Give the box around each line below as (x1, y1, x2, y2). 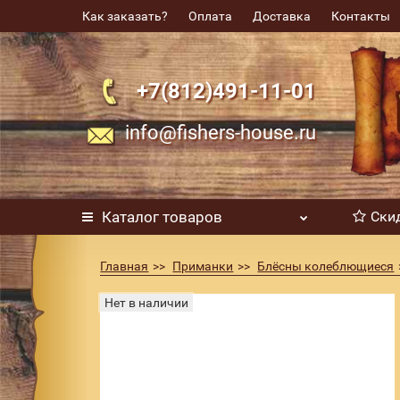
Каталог (102, 208, 160, 226)
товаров (159, 208, 223, 226)
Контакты (331, 9, 391, 23)
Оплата (188, 9, 233, 23)
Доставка (253, 9, 312, 23)
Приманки (172, 259, 234, 273)
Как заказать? (82, 9, 169, 23)
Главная (100, 259, 149, 273)
